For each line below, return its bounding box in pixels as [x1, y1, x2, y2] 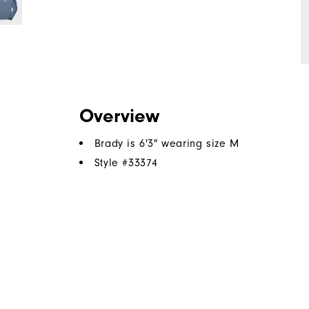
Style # [94, 157, 129, 170]
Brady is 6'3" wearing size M [94, 137, 239, 150]
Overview [79, 105, 159, 128]
